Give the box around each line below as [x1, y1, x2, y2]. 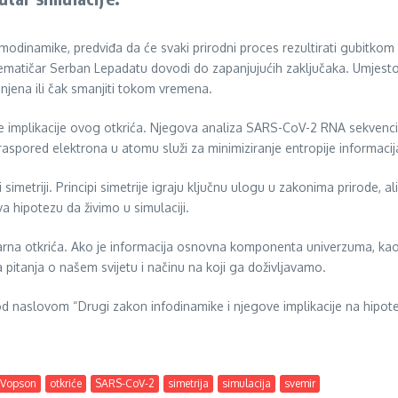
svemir [284, 377, 315, 391]
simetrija [168, 377, 209, 391]
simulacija [222, 377, 271, 391]
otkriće [50, 377, 82, 391]
